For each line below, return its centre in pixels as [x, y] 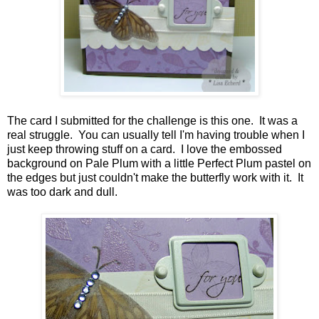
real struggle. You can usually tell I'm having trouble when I [156, 135]
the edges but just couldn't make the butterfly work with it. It [155, 178]
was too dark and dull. [64, 192]
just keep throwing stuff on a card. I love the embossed [145, 150]
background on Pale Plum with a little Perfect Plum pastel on [159, 164]
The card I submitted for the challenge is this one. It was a [152, 121]
